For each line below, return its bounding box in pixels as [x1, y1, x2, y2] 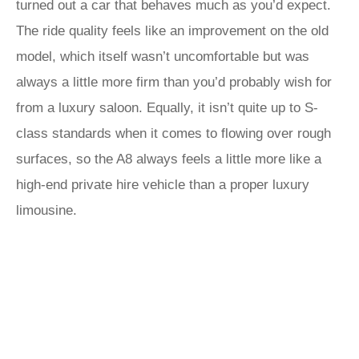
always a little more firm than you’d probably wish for [16, 75, 332, 90]
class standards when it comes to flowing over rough [16, 126, 331, 141]
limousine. [16, 203, 77, 218]
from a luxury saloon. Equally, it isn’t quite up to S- [16, 100, 318, 115]
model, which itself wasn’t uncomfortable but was [16, 49, 309, 64]
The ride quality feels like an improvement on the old [16, 23, 329, 38]
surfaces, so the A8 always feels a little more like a [16, 151, 321, 167]
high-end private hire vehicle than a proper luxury [16, 177, 309, 192]
